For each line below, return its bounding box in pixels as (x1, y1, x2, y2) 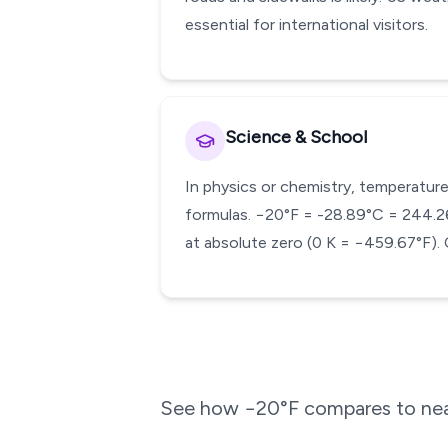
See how (160, 396, 244, 420)
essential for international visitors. (185, 15, 428, 34)
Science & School (225, 126, 367, 148)
